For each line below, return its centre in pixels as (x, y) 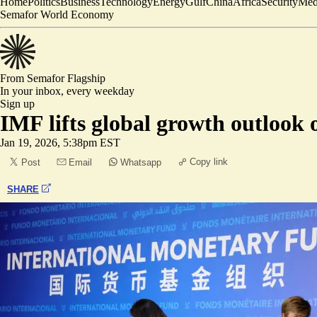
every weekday (100, 91)
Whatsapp (141, 162)
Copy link (209, 162)
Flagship (86, 78)
